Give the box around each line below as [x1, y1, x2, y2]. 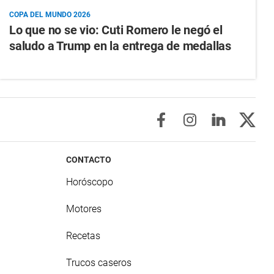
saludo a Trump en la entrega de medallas [9, 39, 231, 54]
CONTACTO [66, 155, 112, 165]
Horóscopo [66, 176, 114, 188]
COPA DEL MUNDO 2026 [9, 10, 91, 20]
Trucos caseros [66, 257, 132, 269]
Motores [66, 203, 102, 215]
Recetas [66, 230, 101, 242]
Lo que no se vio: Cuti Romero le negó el [9, 23, 223, 38]
